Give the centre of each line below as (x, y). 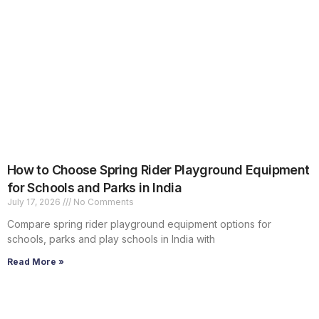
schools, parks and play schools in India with (111, 239)
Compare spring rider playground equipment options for (139, 224)
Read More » (36, 262)
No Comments (103, 202)
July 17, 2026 (35, 202)
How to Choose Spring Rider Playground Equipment (158, 170)
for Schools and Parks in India (95, 188)
